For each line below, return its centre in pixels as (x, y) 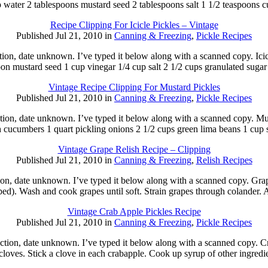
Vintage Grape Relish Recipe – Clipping (134, 149)
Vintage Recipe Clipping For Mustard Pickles (134, 87)
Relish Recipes (224, 160)
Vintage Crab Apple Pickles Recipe (134, 211)
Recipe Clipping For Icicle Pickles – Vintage (134, 25)
